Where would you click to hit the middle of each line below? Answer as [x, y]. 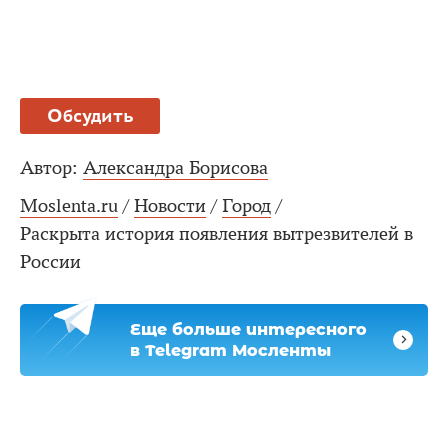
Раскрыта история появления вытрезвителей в [216, 233]
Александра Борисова [175, 167]
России [50, 261]
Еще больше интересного [248, 329]
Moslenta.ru [69, 205]
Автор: [49, 167]
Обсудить [90, 115]
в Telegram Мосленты [230, 350]
